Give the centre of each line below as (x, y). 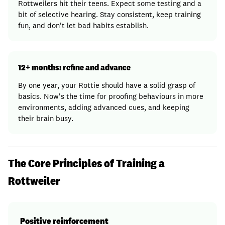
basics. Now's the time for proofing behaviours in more (111, 96)
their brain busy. (46, 118)
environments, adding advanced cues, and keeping (104, 107)
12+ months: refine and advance (74, 67)
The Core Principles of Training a (86, 163)
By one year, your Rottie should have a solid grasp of (107, 85)
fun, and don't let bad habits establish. (83, 25)
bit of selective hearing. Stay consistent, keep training (109, 14)
